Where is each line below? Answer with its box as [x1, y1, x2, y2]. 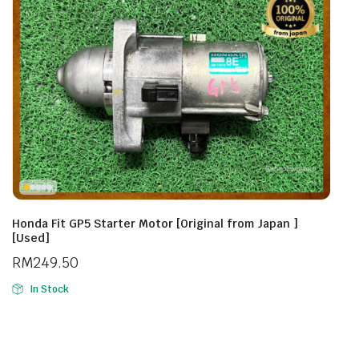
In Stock [29, 283, 69, 296]
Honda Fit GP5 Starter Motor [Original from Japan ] [12, 216, 298, 231]
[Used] [12, 231, 50, 245]
